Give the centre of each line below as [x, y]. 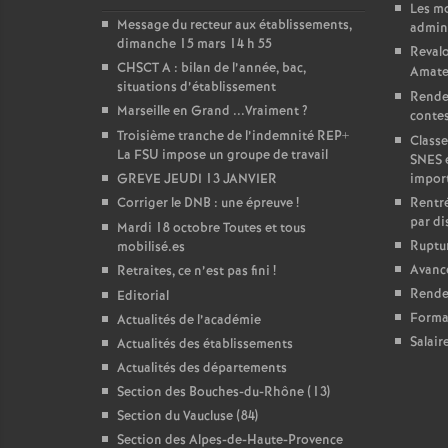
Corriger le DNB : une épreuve [205, 203]
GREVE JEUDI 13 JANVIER [197, 179]
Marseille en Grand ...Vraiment [208, 111]
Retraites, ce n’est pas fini [193, 271]
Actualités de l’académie [189, 320]
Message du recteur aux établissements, [234, 25]
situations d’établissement [196, 87]
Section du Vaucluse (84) [187, 416]
